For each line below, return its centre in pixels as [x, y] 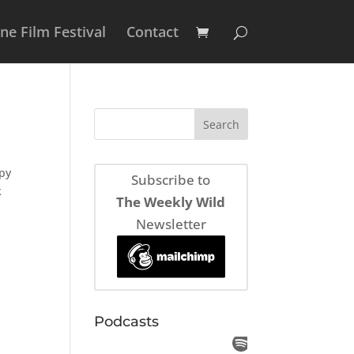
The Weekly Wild [171, 202]
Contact [152, 32]
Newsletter [171, 224]
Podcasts [127, 321]
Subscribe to [171, 180]
